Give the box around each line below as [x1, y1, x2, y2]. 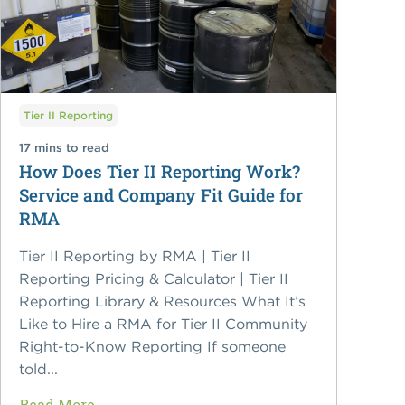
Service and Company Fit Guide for [19, 184, 304, 207]
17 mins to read [19, 140, 110, 156]
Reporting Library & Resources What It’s [19, 292, 306, 311]
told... [19, 360, 59, 379]
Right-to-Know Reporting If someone [19, 337, 287, 356]
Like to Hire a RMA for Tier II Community [19, 315, 308, 334]
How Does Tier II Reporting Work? [19, 160, 301, 184]
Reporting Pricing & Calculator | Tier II [19, 269, 289, 288]
